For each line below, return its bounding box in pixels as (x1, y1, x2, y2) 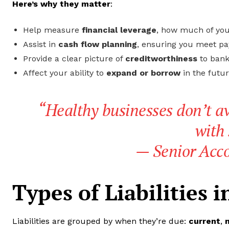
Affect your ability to (23, 67, 106, 78)
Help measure (23, 25, 82, 35)
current (189, 216, 220, 226)
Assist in (23, 39, 58, 49)
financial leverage (82, 25, 156, 35)
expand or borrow (106, 67, 180, 78)
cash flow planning (58, 39, 137, 49)
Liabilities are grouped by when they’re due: (12, 216, 189, 226)
